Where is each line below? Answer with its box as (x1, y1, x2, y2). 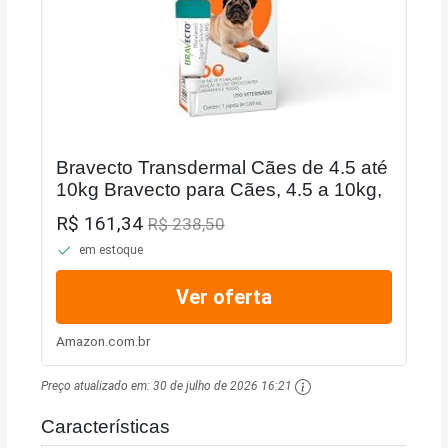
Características (41, 415, 171, 437)
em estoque (78, 242, 143, 257)
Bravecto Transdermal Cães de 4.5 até (55, 157, 388, 179)
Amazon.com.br (55, 332, 151, 349)
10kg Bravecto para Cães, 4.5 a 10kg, (55, 179, 382, 201)
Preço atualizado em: (41, 379, 154, 394)
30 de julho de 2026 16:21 (153, 379, 293, 394)
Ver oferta (176, 285, 272, 310)
